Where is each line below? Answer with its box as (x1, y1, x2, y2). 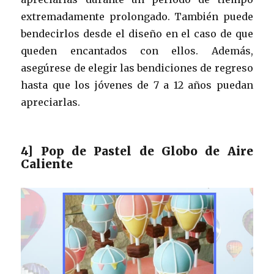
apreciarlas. (21, 95, 81, 108)
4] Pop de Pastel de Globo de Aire (21, 143, 253, 158)
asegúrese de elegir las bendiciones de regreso (21, 61, 253, 74)
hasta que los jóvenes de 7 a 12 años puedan (21, 78, 253, 91)
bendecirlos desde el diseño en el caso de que (21, 27, 253, 40)
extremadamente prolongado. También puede (21, 10, 253, 23)
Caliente (21, 156, 73, 171)
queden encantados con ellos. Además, (21, 44, 253, 57)
